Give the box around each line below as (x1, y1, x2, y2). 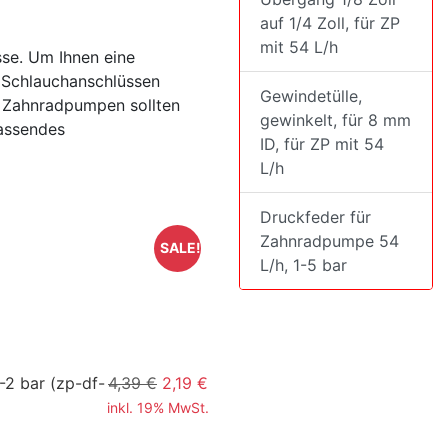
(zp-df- (50, 372, 105, 393)
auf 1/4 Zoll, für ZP (260, 13, 400, 33)
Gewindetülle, (260, 86, 362, 106)
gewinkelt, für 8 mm (260, 110, 411, 130)
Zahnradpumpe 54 (260, 231, 399, 251)
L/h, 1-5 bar (260, 255, 347, 275)
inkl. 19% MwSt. (107, 398, 209, 416)
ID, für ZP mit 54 (260, 134, 384, 154)
